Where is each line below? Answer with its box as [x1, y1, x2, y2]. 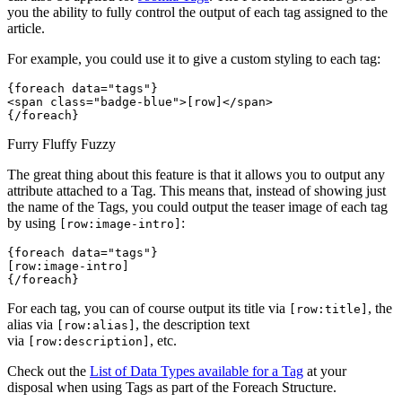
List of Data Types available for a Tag [90, 363, 303, 379]
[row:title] [289, 301, 368, 316]
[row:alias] [57, 318, 135, 332]
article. [7, 20, 45, 36]
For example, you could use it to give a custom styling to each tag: [7, 50, 380, 66]
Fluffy [42, 135, 77, 152]
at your [303, 363, 346, 379]
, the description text [135, 316, 249, 332]
